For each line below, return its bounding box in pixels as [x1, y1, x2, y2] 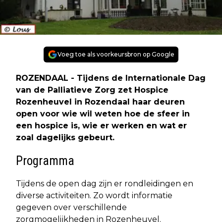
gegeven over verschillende [16, 202, 127, 212]
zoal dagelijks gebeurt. [16, 132, 114, 142]
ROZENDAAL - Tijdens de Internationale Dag [16, 73, 206, 83]
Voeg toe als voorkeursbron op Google [57, 50, 174, 58]
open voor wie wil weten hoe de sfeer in [16, 109, 190, 118]
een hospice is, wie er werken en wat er [16, 120, 187, 130]
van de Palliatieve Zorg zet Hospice [16, 85, 168, 95]
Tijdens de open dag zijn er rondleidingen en [16, 178, 193, 188]
